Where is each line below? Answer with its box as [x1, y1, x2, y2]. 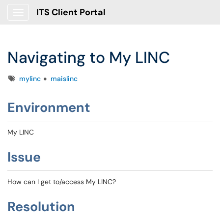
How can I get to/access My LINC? [7, 177, 116, 186]
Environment [7, 99, 90, 116]
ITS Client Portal [36, 6, 106, 18]
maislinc [51, 74, 78, 83]
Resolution [7, 198, 75, 215]
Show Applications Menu [18, 16, 96, 25]
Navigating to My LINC [7, 47, 170, 68]
